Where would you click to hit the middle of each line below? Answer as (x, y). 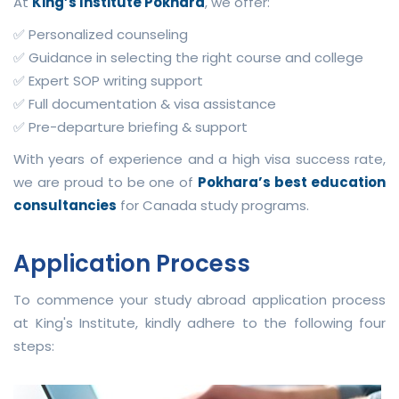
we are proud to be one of (106, 182)
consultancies (65, 205)
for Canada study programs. (213, 205)
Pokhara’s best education (292, 182)
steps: (34, 346)
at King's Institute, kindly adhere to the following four (199, 322)
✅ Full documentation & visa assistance (145, 103)
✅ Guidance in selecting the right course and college (188, 57)
